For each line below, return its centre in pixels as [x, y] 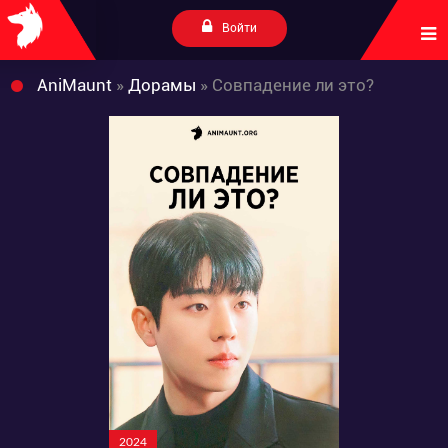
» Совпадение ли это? [285, 85]
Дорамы [162, 85]
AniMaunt [74, 85]
